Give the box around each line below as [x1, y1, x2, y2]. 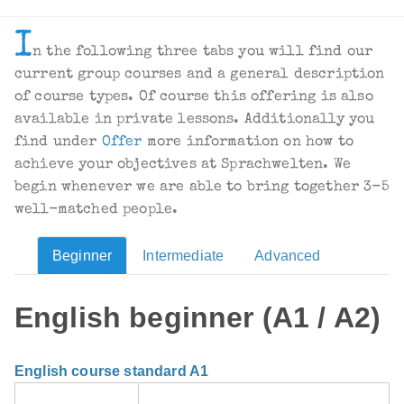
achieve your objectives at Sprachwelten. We [14, 158, 351, 173]
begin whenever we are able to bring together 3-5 [14, 180, 390, 196]
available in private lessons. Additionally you [14, 113, 375, 128]
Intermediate [142, 248, 225, 264]
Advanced [254, 248, 321, 264]
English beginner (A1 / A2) [14, 300, 381, 334]
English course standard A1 [14, 363, 209, 380]
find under [14, 135, 102, 151]
